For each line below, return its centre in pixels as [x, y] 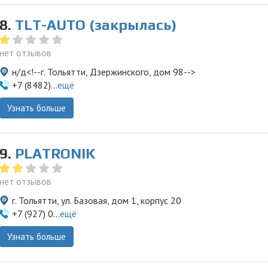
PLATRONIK [55, 153]
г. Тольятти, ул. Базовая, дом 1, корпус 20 [97, 200]
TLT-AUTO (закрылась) [96, 25]
